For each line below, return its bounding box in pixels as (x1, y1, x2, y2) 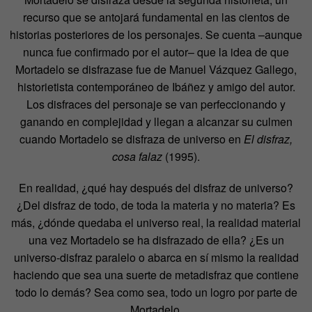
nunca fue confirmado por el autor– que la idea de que (23, 43, 289, 60)
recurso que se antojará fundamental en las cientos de (22, 8, 290, 25)
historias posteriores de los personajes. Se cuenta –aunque (10, 26, 302, 42)
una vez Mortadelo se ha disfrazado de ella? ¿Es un (28, 231, 284, 248)
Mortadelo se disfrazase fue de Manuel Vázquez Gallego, (15, 61, 297, 77)
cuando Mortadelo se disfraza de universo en (19, 130, 244, 147)
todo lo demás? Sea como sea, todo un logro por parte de (15, 283, 297, 300)
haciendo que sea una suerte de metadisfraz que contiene (13, 266, 299, 283)
